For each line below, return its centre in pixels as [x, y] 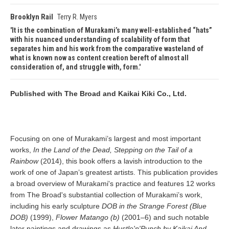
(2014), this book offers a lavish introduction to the [120, 161]
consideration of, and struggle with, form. [75, 67]
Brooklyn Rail [32, 17]
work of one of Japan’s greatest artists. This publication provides [114, 172]
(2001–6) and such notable [164, 217]
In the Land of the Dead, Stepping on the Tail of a [113, 150]
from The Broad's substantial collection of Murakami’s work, [106, 195]
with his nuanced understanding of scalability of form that [100, 39]
